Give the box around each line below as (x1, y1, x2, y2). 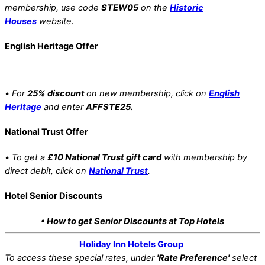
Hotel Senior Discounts (5, 190, 102, 202)
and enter (41, 101, 86, 112)
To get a (9, 151, 47, 163)
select (230, 253, 257, 264)
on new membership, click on (86, 88, 209, 99)
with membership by (161, 151, 247, 163)
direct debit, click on (5, 165, 89, 176)
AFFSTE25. (86, 101, 133, 112)
